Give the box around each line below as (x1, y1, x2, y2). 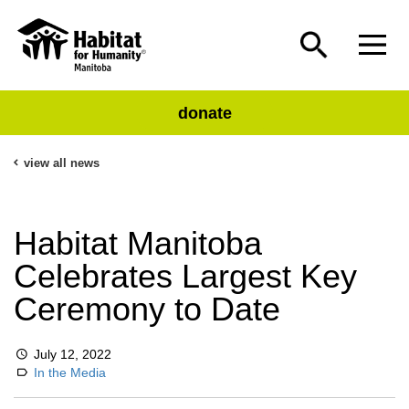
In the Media (34, 365, 107, 380)
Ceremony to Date (14, 290, 280, 328)
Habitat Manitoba (14, 225, 262, 262)
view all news (23, 156, 100, 170)
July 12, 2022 (34, 347, 112, 362)
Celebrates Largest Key (14, 257, 357, 295)
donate (177, 103, 232, 122)
